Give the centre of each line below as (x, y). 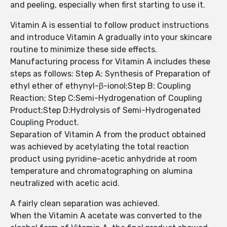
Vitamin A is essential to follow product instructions (109, 25)
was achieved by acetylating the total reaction (100, 147)
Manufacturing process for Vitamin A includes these (110, 62)
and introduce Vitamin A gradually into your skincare (111, 37)
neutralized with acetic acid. (66, 183)
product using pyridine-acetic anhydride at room (104, 159)
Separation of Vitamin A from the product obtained (108, 135)
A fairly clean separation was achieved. (86, 204)
